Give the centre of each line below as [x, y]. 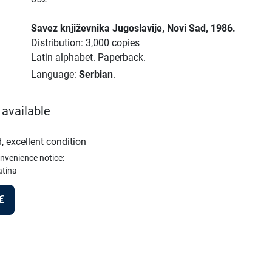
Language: [55, 74]
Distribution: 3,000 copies [85, 43]
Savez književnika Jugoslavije [96, 28]
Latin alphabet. [64, 57]
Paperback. [121, 57]
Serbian [96, 74]
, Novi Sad [184, 28]
